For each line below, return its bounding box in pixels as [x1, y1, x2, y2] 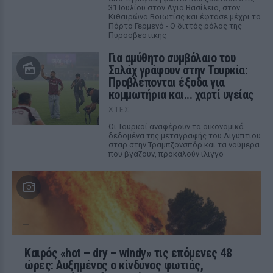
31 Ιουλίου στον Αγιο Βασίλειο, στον [108, 3, 240, 12]
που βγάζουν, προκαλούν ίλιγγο [108, 149, 224, 158]
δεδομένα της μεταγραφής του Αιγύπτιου [108, 131, 261, 140]
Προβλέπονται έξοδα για [108, 75, 225, 90]
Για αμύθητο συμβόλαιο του [108, 51, 236, 65]
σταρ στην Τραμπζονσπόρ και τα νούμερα [108, 140, 260, 149]
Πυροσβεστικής [108, 30, 166, 40]
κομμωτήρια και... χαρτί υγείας [108, 87, 254, 102]
